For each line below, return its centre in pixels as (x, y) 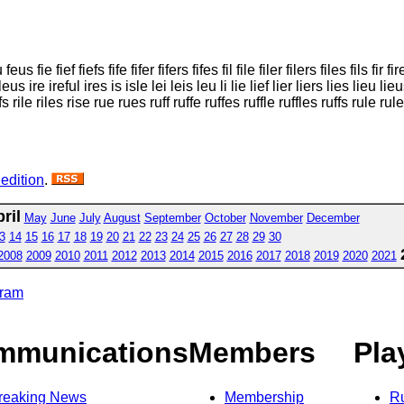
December (333, 217)
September (172, 217)
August (122, 217)
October (225, 217)
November (276, 217)
